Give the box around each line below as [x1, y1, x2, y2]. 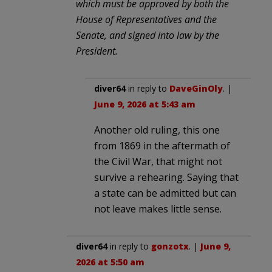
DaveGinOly [169, 82, 223, 94]
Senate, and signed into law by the [76, 28, 219, 42]
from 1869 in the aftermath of [94, 138, 230, 152]
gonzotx [151, 240, 189, 252]
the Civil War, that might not [94, 154, 222, 168]
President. [76, 44, 118, 58]
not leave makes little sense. [94, 202, 222, 216]
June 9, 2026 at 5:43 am [94, 98, 195, 110]
